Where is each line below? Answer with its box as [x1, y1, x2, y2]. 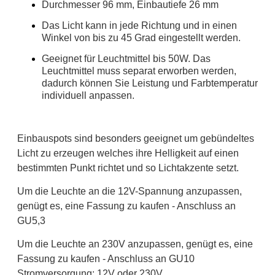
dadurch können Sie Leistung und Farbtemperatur [42, 77, 258, 88]
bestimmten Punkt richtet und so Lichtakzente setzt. [17, 162, 239, 173]
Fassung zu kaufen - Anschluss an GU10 [17, 253, 195, 264]
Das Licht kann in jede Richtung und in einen [42, 20, 237, 31]
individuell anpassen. [42, 90, 134, 101]
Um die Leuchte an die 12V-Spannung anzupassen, [17, 185, 242, 196]
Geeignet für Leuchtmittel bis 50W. [42, 53, 193, 64]
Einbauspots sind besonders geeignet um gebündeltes [17, 133, 254, 144]
